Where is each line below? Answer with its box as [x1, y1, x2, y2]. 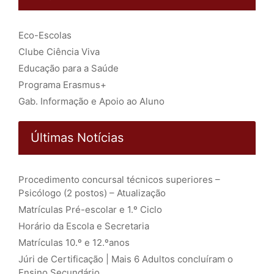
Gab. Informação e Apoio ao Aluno [18, 95, 165, 107]
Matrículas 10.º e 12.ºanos [18, 236, 130, 248]
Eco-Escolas [18, 29, 72, 41]
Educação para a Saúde [18, 62, 119, 74]
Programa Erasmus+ [18, 78, 106, 91]
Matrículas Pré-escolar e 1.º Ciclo [18, 203, 162, 215]
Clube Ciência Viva [18, 45, 100, 57]
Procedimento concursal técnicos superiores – [18, 173, 220, 185]
